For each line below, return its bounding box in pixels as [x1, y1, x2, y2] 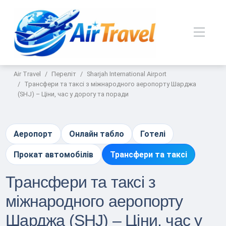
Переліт [51, 70, 77, 78]
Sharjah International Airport [87, 70, 167, 78]
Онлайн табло [69, 129, 124, 139]
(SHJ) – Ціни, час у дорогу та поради [18, 90, 129, 98]
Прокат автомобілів [14, 149, 94, 159]
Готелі [140, 129, 166, 139]
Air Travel [14, 70, 41, 78]
